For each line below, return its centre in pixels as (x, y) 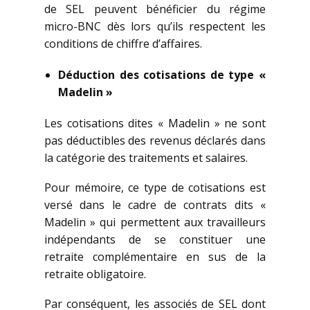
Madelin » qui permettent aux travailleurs (155, 222)
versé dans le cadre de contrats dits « (155, 205)
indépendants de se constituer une (155, 240)
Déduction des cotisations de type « (162, 75)
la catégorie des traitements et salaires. (146, 158)
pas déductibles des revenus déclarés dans (155, 141)
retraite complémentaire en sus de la (155, 257)
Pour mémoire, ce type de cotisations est (155, 188)
